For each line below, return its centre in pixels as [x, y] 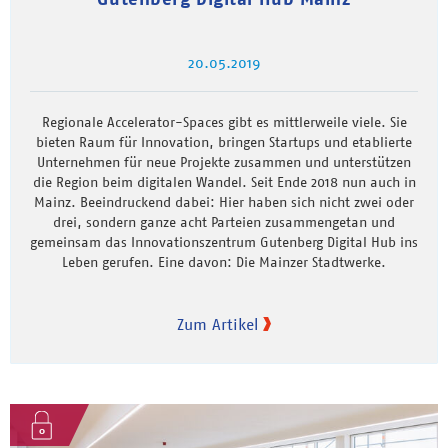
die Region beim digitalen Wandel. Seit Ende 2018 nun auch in [224, 181]
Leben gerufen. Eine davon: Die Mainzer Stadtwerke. [224, 261]
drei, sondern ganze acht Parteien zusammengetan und [224, 221]
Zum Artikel [217, 323]
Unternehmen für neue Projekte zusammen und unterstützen [224, 161]
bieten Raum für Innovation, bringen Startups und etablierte [224, 141]
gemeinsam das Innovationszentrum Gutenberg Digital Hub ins [224, 241]
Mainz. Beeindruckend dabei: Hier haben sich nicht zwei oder [224, 201]
